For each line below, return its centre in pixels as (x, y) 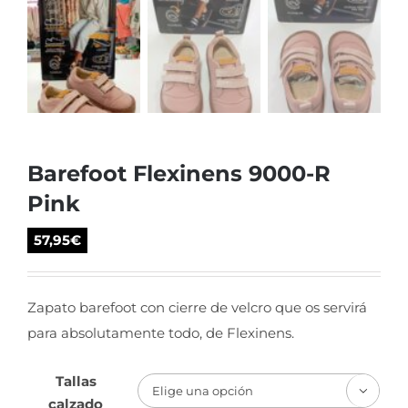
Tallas (76, 381)
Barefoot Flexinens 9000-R (179, 173)
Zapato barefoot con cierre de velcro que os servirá (197, 307)
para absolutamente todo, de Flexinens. (161, 332)
